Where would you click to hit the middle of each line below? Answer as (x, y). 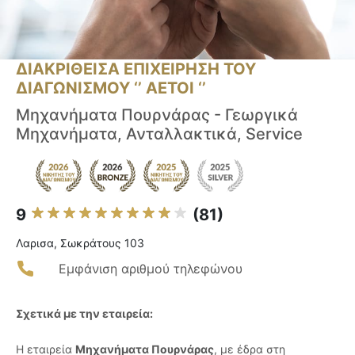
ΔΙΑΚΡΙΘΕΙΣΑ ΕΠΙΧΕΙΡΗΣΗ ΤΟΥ (136, 69)
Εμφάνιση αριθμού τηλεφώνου (151, 269)
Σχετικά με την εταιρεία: (84, 314)
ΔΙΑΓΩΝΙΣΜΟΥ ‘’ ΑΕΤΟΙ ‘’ (111, 88)
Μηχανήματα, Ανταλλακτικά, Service (159, 134)
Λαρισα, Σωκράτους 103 (80, 243)
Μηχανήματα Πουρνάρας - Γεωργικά (157, 115)
